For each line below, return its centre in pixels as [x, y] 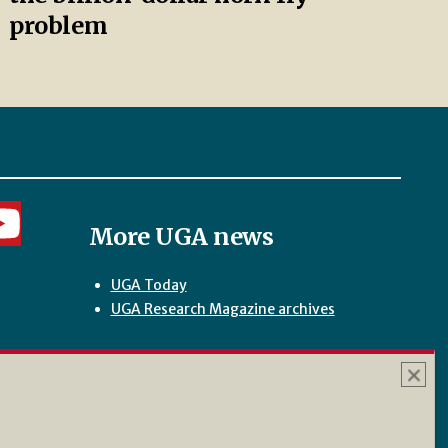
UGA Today [148, 284]
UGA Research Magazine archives [222, 308]
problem [58, 25]
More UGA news [181, 236]
